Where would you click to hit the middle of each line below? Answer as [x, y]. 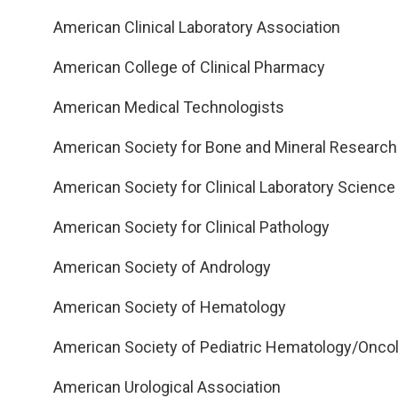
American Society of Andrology [162, 267]
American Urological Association [167, 387]
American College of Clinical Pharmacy [189, 67]
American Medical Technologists [169, 107]
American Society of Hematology [170, 307]
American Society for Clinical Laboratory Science [224, 187]
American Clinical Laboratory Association [197, 27]
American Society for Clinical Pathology [191, 227]
